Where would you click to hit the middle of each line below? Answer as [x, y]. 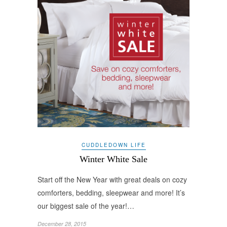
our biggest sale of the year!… [86, 205]
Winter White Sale [113, 159]
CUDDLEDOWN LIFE [113, 145]
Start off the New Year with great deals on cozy [112, 179]
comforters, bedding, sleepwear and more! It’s [111, 192]
